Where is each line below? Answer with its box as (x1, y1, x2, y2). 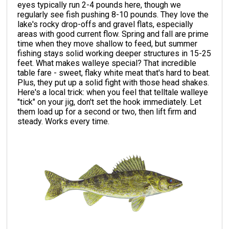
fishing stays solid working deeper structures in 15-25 (17, 48, 212, 58)
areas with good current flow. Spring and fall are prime (17, 29, 209, 39)
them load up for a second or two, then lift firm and (17, 106, 197, 117)
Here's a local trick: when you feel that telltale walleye (17, 87, 209, 97)
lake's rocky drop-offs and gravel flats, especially (17, 19, 194, 29)
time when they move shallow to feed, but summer (17, 38, 198, 49)
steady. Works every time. (17, 116, 110, 126)
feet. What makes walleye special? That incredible (17, 58, 197, 68)
